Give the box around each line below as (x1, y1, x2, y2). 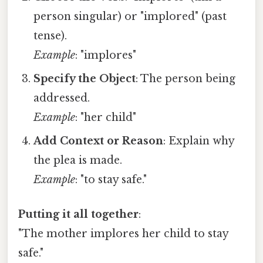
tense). (33, 29, 68, 42)
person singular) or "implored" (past (33, 9, 227, 23)
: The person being (136, 72, 236, 85)
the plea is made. (33, 153, 123, 167)
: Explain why (163, 134, 235, 147)
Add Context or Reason (33, 134, 164, 147)
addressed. (33, 91, 90, 104)
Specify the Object (33, 72, 136, 85)
